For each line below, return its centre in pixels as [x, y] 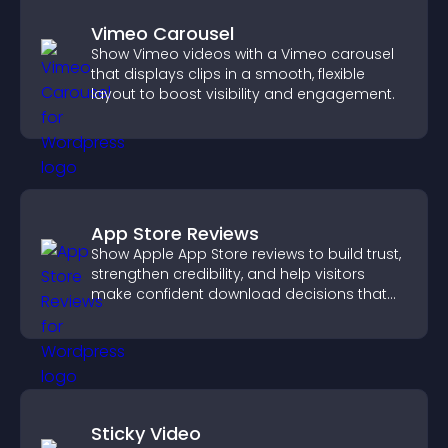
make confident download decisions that [239, 294]
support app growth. [165, 314]
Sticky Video [146, 433]
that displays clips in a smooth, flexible [228, 74]
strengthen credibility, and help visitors [228, 274]
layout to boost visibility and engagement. [243, 94]
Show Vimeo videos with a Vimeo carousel [242, 54]
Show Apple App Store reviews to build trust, [246, 254]
